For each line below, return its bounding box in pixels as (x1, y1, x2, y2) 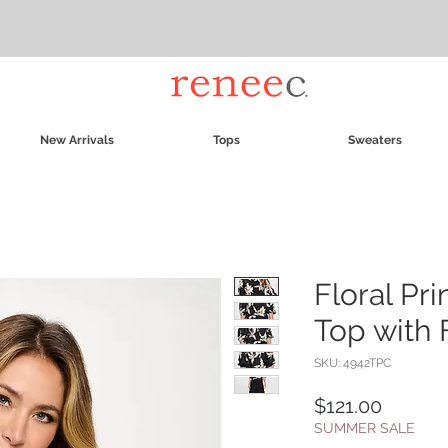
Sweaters (348, 133, 402, 148)
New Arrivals (40, 133, 114, 148)
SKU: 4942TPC (314, 356, 391, 371)
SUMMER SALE (314, 420, 415, 437)
